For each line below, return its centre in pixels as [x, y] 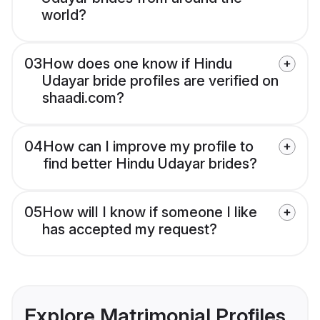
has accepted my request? [130, 230]
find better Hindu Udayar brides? [150, 164]
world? [64, 15]
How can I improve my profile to [148, 147]
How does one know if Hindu [137, 64]
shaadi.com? [83, 98]
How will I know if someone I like [150, 212]
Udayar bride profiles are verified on [160, 81]
